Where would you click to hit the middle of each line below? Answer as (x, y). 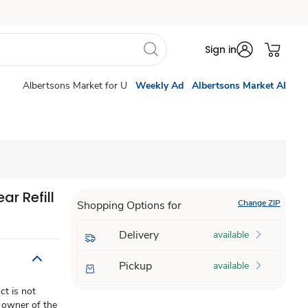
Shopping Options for (129, 206)
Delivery (139, 235)
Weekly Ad (159, 86)
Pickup (135, 266)
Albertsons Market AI (239, 86)
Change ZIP (259, 203)
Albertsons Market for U (75, 86)
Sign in (221, 49)
